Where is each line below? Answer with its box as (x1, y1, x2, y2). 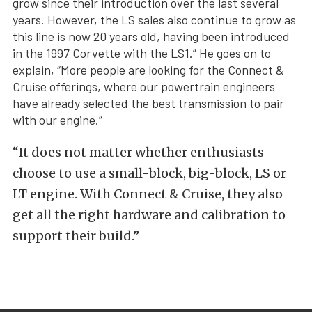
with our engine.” (13, 112, 102, 128)
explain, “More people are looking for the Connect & (13, 62, 284, 78)
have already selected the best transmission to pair (13, 95, 284, 111)
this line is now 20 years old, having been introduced (13, 29, 290, 45)
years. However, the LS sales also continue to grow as (13, 12, 296, 28)
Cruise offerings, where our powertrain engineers (13, 79, 275, 95)
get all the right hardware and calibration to (13, 207, 286, 224)
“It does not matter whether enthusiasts (13, 144, 264, 161)
